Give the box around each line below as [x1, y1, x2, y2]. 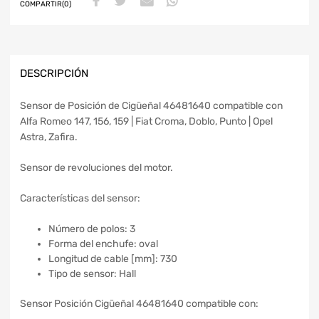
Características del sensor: [20, 192, 140, 204]
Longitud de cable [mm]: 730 [48, 252, 177, 265]
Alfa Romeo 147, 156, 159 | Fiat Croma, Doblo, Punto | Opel [20, 115, 273, 127]
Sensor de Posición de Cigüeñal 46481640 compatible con [20, 99, 283, 112]
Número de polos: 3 [48, 222, 135, 235]
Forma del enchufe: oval [48, 237, 158, 250]
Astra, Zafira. [20, 130, 78, 143]
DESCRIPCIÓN [20, 67, 88, 80]
